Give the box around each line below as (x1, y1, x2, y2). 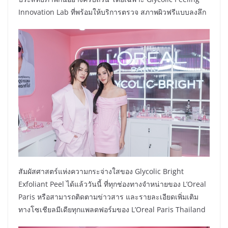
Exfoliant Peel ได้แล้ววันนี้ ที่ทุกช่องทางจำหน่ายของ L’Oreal (18, 179, 206, 189)
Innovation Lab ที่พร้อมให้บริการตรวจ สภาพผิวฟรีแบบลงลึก (18, 7, 206, 17)
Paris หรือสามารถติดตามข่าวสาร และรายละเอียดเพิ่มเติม (18, 191, 198, 202)
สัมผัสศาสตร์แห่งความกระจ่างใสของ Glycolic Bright (18, 166, 184, 176)
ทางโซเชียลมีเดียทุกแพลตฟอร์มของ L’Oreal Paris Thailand (18, 204, 206, 214)
